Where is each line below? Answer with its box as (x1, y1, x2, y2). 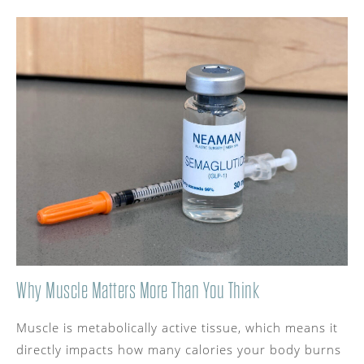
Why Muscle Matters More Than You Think (16, 279, 259, 302)
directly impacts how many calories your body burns (16, 340, 341, 357)
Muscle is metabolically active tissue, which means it (16, 318, 338, 336)
